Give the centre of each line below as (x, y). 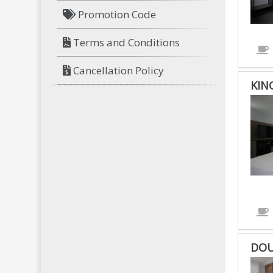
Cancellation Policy (118, 70)
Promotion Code (116, 14)
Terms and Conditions (126, 42)
